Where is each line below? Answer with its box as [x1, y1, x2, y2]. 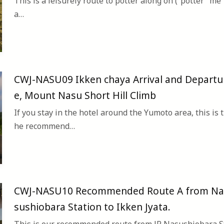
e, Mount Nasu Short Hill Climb [14, 88, 156, 102]
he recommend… [14, 120, 75, 131]
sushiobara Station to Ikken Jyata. [14, 200, 170, 214]
